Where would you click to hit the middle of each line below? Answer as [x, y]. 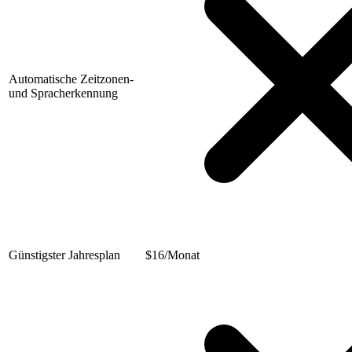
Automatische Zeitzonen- [71, 79]
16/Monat [176, 255]
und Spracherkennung [63, 93]
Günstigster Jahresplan [64, 255]
